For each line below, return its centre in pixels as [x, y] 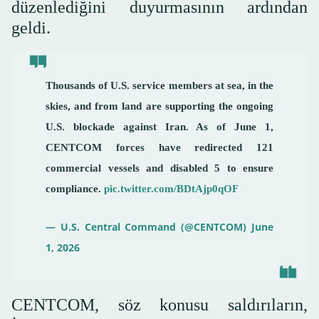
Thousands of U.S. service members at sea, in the [159, 86]
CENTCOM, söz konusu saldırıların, [159, 305]
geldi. [31, 28]
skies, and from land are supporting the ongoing [159, 106]
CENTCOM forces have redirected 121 [159, 148]
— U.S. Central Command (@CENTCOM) [148, 227]
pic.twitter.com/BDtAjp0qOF [171, 189]
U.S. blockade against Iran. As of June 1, [159, 127]
